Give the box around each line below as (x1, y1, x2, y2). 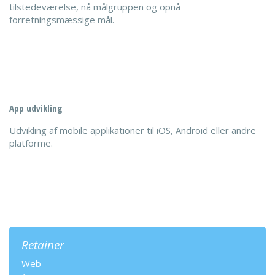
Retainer (21, 237, 64, 253)
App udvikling (9, 102, 63, 114)
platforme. (9, 137, 53, 149)
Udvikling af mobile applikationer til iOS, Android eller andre (9, 124, 256, 136)
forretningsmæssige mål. (9, 14, 114, 26)
